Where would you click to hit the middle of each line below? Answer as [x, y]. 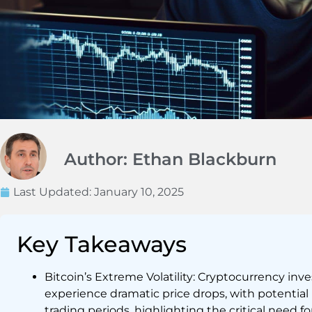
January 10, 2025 [139, 192]
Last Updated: [54, 192]
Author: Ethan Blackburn [170, 159]
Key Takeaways [102, 244]
